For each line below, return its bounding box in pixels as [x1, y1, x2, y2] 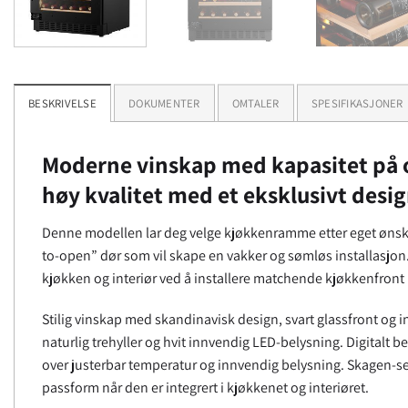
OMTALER [231, 95, 280, 111]
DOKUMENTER [128, 95, 200, 111]
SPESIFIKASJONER [311, 95, 403, 111]
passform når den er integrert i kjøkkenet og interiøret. [42, 378, 369, 398]
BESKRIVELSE [28, 95, 97, 111]
